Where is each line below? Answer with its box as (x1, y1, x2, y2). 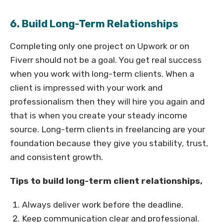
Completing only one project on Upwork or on (10, 41, 189, 52)
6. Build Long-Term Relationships (10, 18, 178, 30)
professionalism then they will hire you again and (10, 97, 205, 107)
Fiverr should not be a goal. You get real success (10, 55, 202, 65)
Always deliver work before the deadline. (22, 200, 183, 210)
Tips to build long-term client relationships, (10, 176, 203, 186)
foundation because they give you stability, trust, (10, 138, 208, 149)
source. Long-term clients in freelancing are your (10, 124, 205, 135)
